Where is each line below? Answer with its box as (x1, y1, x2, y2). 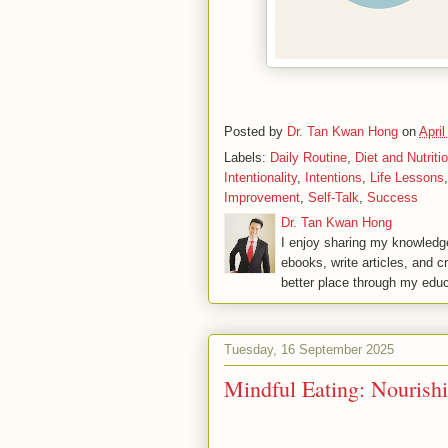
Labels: (224, 150, 270, 166)
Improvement (224, 190, 300, 206)
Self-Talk (308, 190, 359, 206)
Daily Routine (270, 150, 347, 166)
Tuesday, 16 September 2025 (224, 341, 394, 357)
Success (367, 190, 418, 206)
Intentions (305, 170, 362, 186)
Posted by (224, 123, 287, 139)
